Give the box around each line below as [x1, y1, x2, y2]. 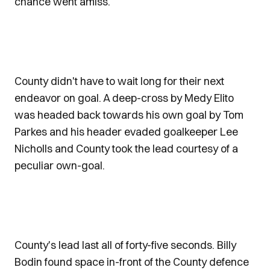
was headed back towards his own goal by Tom [14, 108, 243, 122]
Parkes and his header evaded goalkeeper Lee [14, 125, 238, 139]
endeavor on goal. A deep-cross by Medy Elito [14, 91, 234, 105]
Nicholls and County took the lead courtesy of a [14, 142, 238, 155]
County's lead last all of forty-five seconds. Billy [14, 238, 236, 252]
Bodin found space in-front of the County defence [14, 255, 249, 269]
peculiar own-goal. [14, 159, 105, 172]
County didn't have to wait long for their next [14, 74, 224, 88]
